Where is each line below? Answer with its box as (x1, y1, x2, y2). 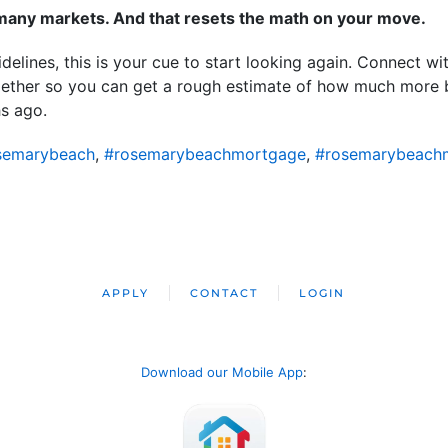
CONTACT (190, 286, 259, 301)
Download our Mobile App (141, 364, 303, 381)
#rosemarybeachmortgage (104, 144, 306, 165)
